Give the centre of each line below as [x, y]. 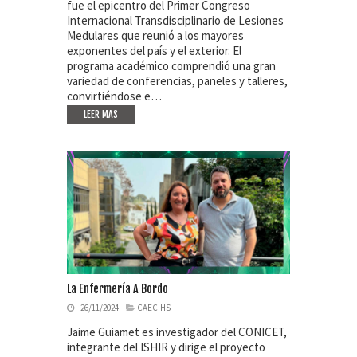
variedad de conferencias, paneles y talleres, [177, 81]
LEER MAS [101, 115]
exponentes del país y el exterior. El [154, 51]
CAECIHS [154, 307]
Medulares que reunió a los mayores [155, 36]
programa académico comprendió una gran [171, 66]
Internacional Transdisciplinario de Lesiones [175, 21]
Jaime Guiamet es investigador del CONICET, [177, 331]
